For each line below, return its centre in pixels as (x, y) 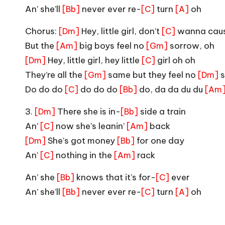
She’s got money (81, 140)
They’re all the (55, 75)
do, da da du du (171, 89)
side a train (162, 111)
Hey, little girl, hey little (94, 60)
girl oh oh (175, 60)
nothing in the (84, 155)
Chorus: (42, 31)
